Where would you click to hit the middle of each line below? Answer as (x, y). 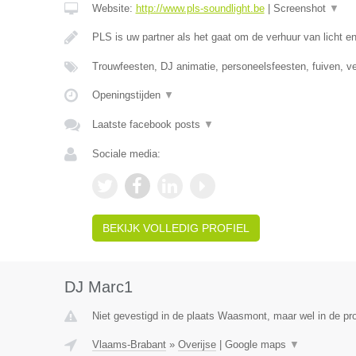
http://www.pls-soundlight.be (200, 8)
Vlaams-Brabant (129, 344)
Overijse (197, 344)
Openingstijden (128, 95)
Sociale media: (126, 154)
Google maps (257, 344)
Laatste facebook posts (147, 124)
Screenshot (301, 8)
